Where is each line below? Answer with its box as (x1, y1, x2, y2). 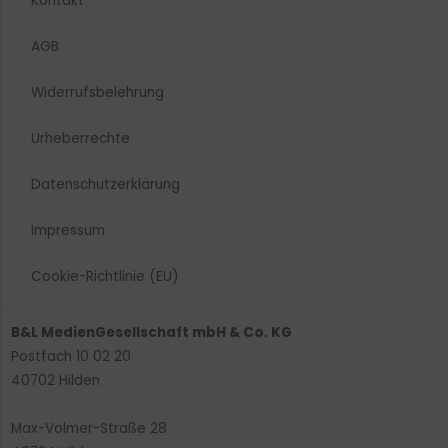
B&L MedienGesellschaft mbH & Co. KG (11, 322, 292, 342)
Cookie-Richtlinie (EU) (31, 266, 179, 286)
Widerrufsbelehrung (31, 82, 164, 102)
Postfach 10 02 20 (11, 346, 131, 366)
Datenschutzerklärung (31, 174, 180, 194)
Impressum (31, 220, 105, 240)
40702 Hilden (11, 370, 100, 390)
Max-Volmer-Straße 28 (11, 418, 167, 438)
